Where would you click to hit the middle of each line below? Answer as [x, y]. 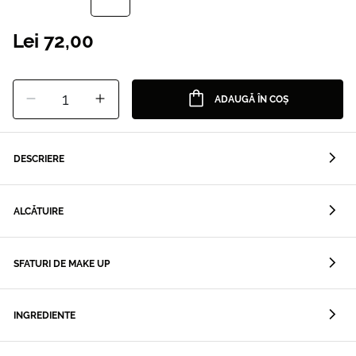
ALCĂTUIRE [39, 211]
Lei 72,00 [56, 41]
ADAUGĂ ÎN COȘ [252, 100]
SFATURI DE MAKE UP [62, 263]
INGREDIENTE [44, 316]
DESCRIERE [39, 159]
